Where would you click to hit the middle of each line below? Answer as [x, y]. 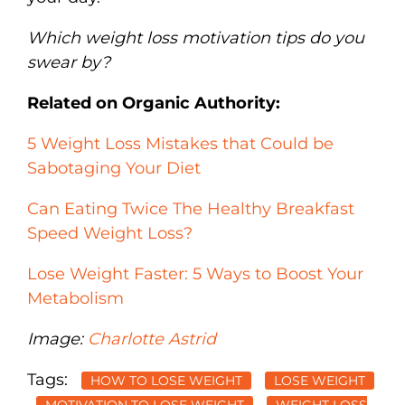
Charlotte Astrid [152, 339]
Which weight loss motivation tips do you [196, 38]
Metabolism [75, 298]
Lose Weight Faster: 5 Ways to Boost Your [195, 273]
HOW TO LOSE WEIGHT [166, 380]
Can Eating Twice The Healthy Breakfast [191, 208]
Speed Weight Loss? [110, 233]
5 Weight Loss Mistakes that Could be [180, 143]
